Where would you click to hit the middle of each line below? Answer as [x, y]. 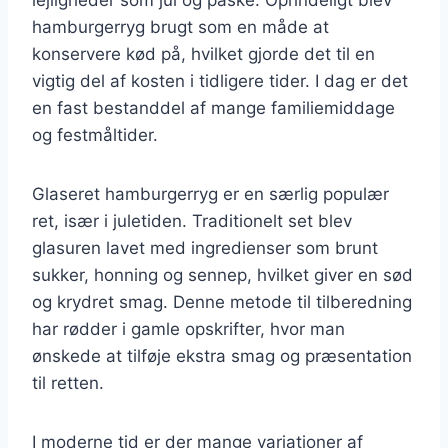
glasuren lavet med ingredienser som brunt [205, 247]
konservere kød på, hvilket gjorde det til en [203, 53]
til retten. [68, 382]
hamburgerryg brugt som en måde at [180, 26]
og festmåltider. [95, 134]
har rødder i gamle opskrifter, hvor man [188, 328]
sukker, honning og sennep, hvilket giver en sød [222, 274]
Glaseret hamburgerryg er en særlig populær [210, 193]
